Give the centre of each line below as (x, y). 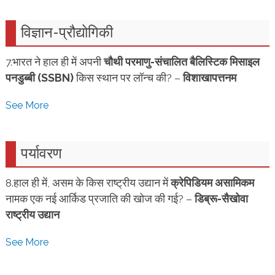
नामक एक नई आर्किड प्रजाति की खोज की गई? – (100, 199)
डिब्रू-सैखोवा (221, 199)
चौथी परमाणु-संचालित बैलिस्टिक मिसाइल (181, 62)
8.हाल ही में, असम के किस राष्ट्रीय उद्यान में (88, 183)
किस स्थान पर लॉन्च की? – (128, 78)
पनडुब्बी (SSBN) (39, 78)
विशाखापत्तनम (209, 78)
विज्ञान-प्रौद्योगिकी (67, 32)
